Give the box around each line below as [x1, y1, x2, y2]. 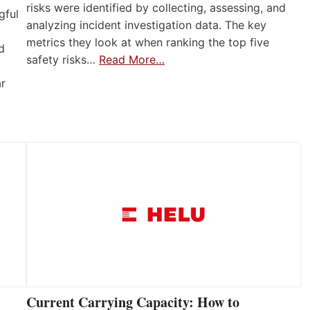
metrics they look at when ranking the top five [26, 35, 269, 49]
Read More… [99, 52, 165, 66]
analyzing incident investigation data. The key [26, 17, 266, 32]
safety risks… [26, 52, 99, 66]
